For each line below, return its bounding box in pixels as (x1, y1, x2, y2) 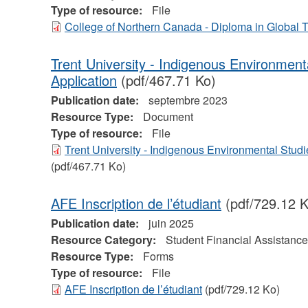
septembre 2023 (148, 92, 228, 109)
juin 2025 (148, 215, 194, 232)
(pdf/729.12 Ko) (201, 281, 280, 298)
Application (50, 70, 117, 91)
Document (142, 109, 193, 125)
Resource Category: (50, 232, 159, 248)
